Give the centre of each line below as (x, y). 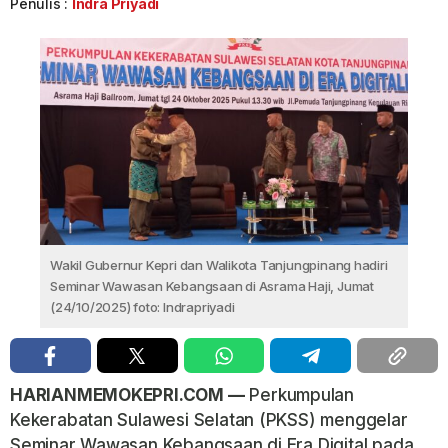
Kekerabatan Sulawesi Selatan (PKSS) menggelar (209, 420)
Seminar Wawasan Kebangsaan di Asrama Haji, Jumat (212, 286)
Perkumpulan (299, 395)
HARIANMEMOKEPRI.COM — (127, 395)
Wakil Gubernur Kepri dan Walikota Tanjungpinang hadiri (219, 265)
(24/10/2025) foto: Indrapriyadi (142, 307)
